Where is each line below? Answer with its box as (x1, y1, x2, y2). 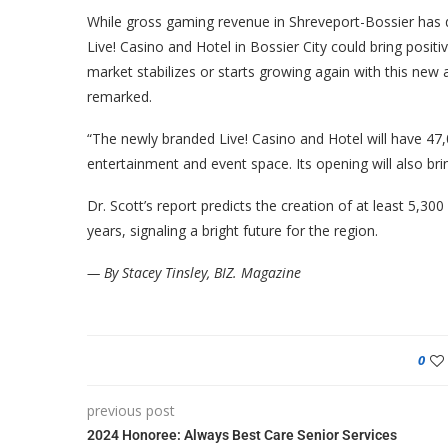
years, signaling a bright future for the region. (87, 221, 378, 240)
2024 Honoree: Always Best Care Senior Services (87, 427, 397, 443)
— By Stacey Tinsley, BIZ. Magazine (87, 263, 301, 282)
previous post (87, 401, 175, 420)
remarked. (87, 87, 152, 106)
